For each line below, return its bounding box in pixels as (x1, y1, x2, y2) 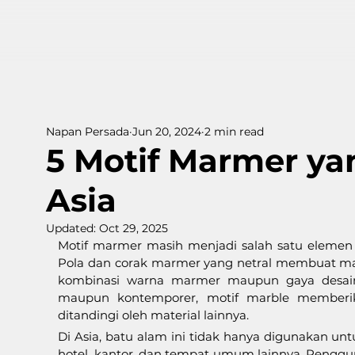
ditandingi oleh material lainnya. (58, 307, 250, 323)
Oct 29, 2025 (98, 221, 168, 236)
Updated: (45, 221, 99, 236)
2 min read (204, 124, 264, 139)
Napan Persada (45, 124, 129, 139)
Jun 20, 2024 (132, 124, 201, 139)
